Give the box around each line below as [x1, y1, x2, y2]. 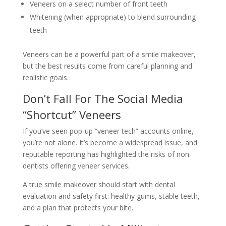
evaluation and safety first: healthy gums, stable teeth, [22, 191, 200, 201]
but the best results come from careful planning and [22, 61, 192, 71]
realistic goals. [22, 73, 69, 82]
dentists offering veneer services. [22, 161, 130, 171]
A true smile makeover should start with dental [22, 180, 175, 189]
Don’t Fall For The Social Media [22, 91, 183, 106]
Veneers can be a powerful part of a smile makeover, [22, 49, 196, 59]
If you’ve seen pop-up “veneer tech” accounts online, [22, 126, 194, 136]
